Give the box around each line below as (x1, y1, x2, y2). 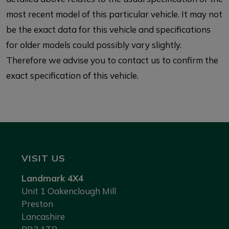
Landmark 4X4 (21, 173, 83, 184)
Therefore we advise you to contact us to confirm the (6, 55, 218, 65)
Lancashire (21, 211, 65, 222)
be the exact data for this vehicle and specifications (6, 24, 211, 35)
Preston (21, 198, 53, 209)
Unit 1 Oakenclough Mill (21, 186, 116, 196)
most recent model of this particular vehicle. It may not (6, 9, 222, 19)
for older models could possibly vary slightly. (6, 39, 181, 50)
